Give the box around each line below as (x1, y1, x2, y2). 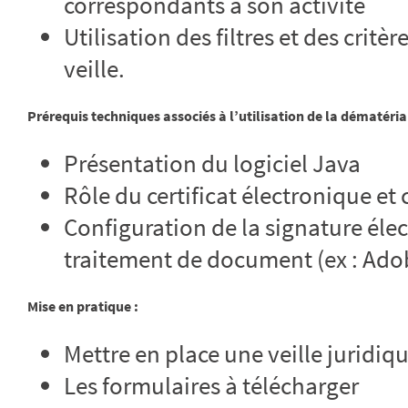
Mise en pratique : (27, 297, 138, 316)
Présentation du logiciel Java (64, 148, 361, 180)
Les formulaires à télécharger (64, 370, 359, 403)
